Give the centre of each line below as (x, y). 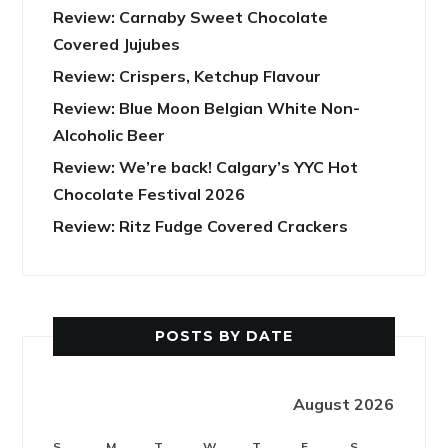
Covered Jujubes (117, 44)
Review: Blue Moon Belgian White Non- (207, 108)
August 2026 (344, 404)
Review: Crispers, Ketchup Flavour (187, 76)
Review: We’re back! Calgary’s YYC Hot (206, 167)
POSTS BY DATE (224, 336)
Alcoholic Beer (109, 135)
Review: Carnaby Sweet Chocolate (191, 17)
